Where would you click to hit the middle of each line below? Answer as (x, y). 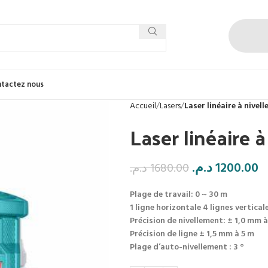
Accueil (143, 106)
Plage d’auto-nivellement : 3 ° (187, 247)
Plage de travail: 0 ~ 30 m (178, 195)
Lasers (170, 106)
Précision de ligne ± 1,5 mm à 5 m (192, 234)
